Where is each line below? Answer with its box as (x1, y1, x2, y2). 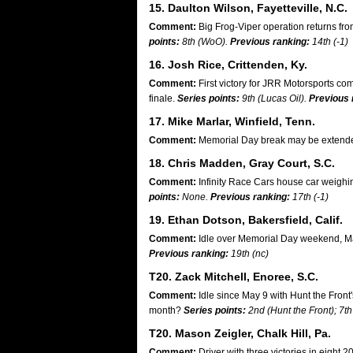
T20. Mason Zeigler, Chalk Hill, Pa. (149, 327, 331, 340)
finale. (149, 93, 177, 104)
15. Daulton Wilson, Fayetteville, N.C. (149, 2, 347, 14)
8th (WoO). (180, 36, 230, 47)
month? (149, 305, 184, 316)
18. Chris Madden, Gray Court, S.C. (149, 157, 335, 169)
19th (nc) (229, 248, 269, 259)
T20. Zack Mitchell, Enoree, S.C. (149, 270, 318, 283)
